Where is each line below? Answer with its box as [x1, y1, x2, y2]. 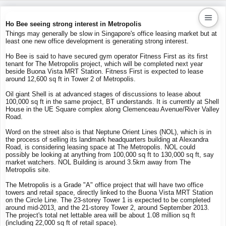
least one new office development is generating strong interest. [6, 37, 189, 45]
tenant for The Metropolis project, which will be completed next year [6, 60, 203, 68]
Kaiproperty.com [151, 44, 208, 53]
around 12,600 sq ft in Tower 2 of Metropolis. [6, 75, 136, 83]
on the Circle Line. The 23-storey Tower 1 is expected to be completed [6, 196, 210, 204]
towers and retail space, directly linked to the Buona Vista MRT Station [6, 189, 213, 196]
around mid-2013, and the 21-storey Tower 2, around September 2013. [6, 204, 209, 211]
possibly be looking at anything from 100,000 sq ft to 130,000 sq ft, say [6, 151, 214, 158]
